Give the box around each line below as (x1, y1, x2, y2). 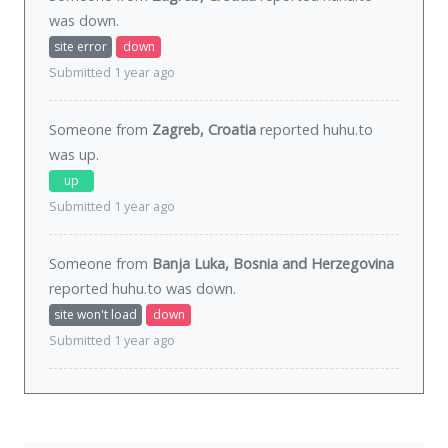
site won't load (54, 306, 137, 324)
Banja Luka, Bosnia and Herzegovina (152, 254, 394, 274)
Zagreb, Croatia (152, 120, 256, 140)
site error (54, 38, 107, 56)
